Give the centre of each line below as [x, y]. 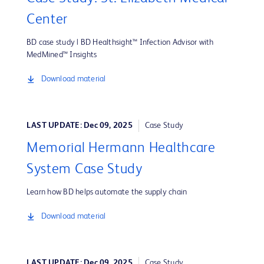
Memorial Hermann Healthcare [121, 149]
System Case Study [85, 170]
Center [47, 20]
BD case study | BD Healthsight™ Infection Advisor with [120, 43]
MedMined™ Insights [62, 55]
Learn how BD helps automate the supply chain [107, 192]
